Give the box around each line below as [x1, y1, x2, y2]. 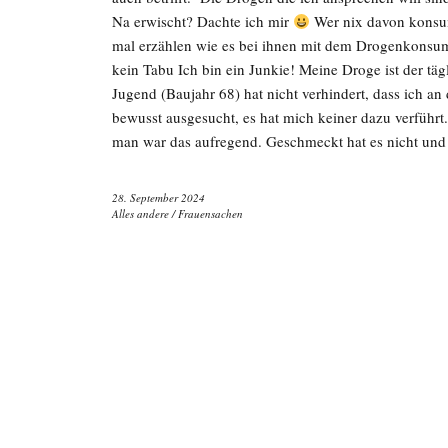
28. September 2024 [112, 190, 205, 205]
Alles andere [112, 206, 169, 221]
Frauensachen [178, 206, 243, 221]
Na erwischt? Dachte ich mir [112, 11, 293, 31]
